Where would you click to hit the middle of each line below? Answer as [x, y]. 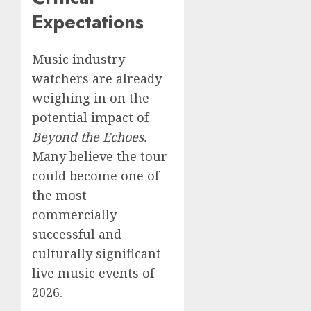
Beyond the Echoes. [89, 136]
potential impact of [90, 117]
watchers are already [97, 78]
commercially [74, 214]
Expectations [88, 22]
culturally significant [96, 253]
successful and [77, 234]
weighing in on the [91, 98]
